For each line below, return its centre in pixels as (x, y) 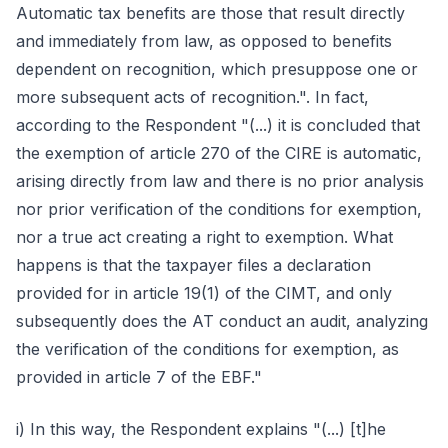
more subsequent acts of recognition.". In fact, (192, 97)
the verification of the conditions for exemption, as (207, 349)
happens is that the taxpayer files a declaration (193, 265)
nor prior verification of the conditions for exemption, (219, 209)
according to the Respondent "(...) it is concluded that (218, 125)
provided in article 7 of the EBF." (139, 377)
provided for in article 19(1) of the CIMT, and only (204, 293)
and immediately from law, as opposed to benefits (204, 41)
